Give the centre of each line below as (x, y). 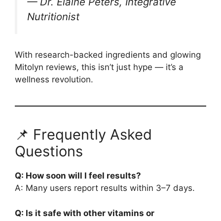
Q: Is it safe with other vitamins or (85, 213)
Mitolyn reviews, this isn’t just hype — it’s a (99, 67)
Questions (49, 151)
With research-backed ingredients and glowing (108, 55)
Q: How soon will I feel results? (78, 176)
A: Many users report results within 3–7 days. (105, 188)
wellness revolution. (54, 80)
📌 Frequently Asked (83, 135)
